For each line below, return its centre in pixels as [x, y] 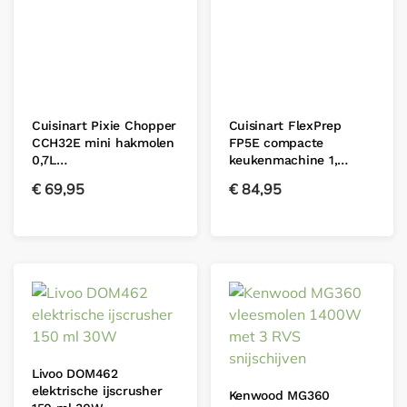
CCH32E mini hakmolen [103, 143]
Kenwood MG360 [279, 395]
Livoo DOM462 [75, 373]
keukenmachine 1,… [288, 160]
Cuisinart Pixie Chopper [104, 125]
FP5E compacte [276, 143]
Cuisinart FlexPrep [285, 125]
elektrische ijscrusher [97, 391]
